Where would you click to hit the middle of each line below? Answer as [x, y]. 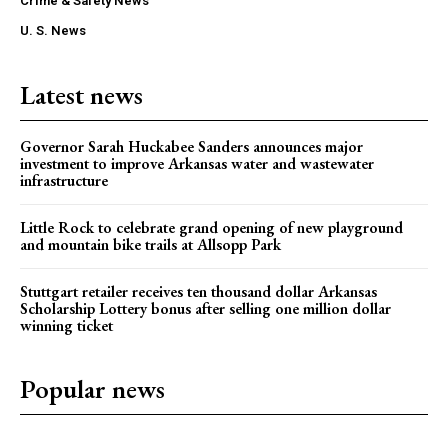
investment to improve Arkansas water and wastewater [197, 163]
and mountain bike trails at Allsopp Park [150, 244]
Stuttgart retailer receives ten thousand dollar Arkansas [198, 291]
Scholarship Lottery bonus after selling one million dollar [205, 308]
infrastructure [64, 180]
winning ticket [66, 325]
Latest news [81, 94]
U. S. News [53, 30]
